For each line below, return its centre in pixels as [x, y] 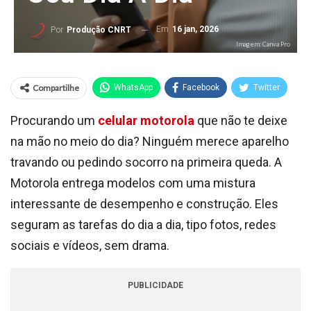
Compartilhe [56, 88]
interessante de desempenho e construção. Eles [144, 204]
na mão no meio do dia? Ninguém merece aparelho [150, 141]
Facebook [201, 87]
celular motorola [146, 120]
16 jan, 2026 [195, 30]
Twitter [267, 87]
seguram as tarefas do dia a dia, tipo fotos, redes [143, 225]
